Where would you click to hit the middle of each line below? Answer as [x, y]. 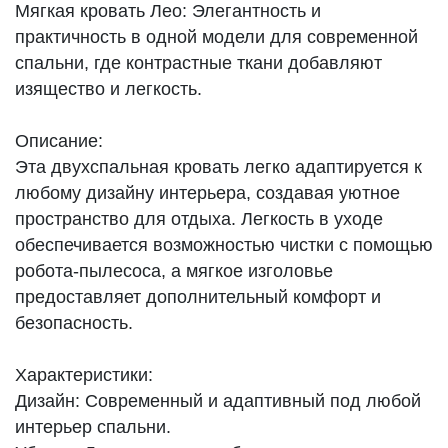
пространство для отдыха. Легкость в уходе [199, 218]
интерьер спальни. [93, 426]
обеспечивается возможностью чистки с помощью [224, 244]
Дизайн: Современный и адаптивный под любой [218, 400]
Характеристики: [84, 374]
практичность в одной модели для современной [216, 36]
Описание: [59, 140]
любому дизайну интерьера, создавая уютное [207, 192]
